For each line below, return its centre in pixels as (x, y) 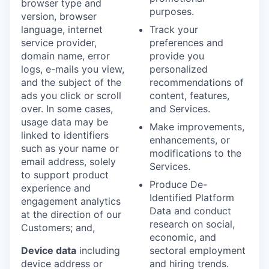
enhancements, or (190, 140)
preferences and (186, 42)
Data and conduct (190, 210)
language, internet (62, 29)
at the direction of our (71, 214)
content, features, (189, 95)
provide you (177, 56)
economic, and (183, 237)
